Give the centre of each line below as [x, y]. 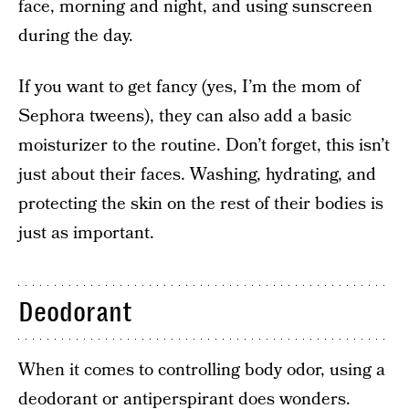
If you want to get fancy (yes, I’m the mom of [189, 87]
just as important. [86, 233]
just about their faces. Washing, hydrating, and [197, 175]
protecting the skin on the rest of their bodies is [201, 204]
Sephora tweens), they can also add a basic [185, 116]
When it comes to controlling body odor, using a [202, 370]
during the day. [76, 36]
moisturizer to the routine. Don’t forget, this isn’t [204, 146]
